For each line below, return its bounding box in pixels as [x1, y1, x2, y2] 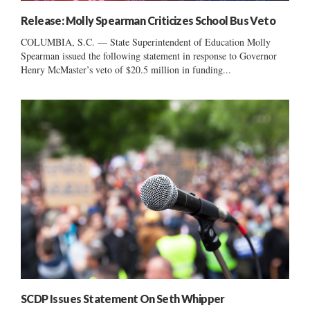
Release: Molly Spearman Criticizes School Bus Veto [21, 14, 275, 28]
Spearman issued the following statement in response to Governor [21, 49, 277, 63]
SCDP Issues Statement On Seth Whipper [21, 291, 225, 305]
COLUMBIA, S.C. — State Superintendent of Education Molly [21, 35, 271, 49]
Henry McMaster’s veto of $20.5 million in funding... [21, 63, 231, 77]
